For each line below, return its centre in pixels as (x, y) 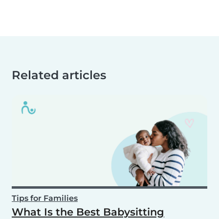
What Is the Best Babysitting (88, 212)
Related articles (59, 75)
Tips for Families (45, 198)
